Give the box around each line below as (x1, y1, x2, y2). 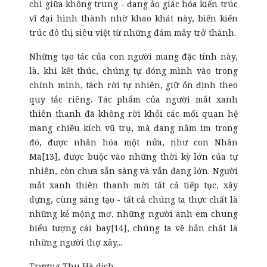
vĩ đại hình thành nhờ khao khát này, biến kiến (29, 13, 238, 24)
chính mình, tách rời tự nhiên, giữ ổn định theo (29, 79, 238, 91)
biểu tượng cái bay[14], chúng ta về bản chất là (29, 222, 238, 234)
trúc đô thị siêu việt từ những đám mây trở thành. (29, 27, 237, 38)
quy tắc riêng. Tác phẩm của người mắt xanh (29, 94, 238, 105)
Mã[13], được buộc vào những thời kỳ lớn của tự (29, 151, 238, 162)
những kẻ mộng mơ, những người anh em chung (29, 208, 238, 219)
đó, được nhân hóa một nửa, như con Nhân (29, 136, 238, 148)
